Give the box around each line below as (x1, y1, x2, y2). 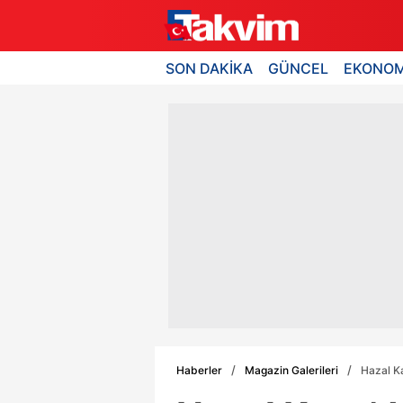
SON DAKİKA (166, 58, 253, 77)
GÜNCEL (268, 58, 329, 77)
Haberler (176, 363, 222, 377)
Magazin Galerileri (245, 363, 338, 377)
